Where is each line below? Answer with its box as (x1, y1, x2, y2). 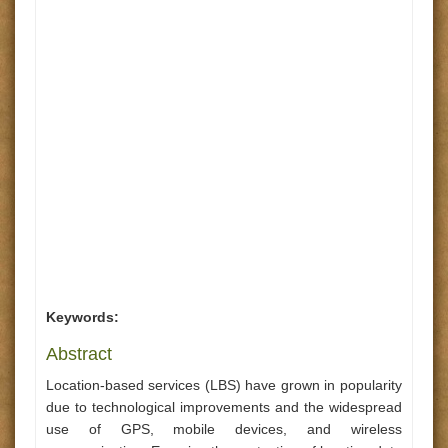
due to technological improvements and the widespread (46, 399, 402, 415)
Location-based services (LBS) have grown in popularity (46, 377, 402, 393)
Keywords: (46, 309, 119, 325)
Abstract (46, 344, 112, 364)
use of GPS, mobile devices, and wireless (46, 421, 402, 437)
